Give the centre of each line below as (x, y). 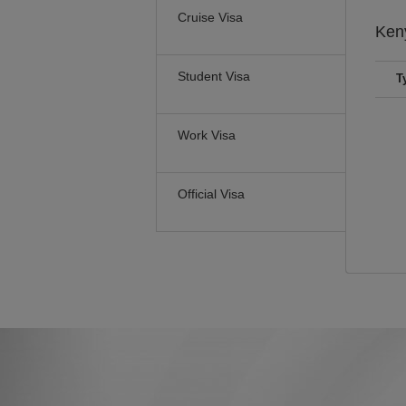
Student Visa (214, 76)
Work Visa (207, 135)
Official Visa (211, 194)
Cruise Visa (210, 17)
